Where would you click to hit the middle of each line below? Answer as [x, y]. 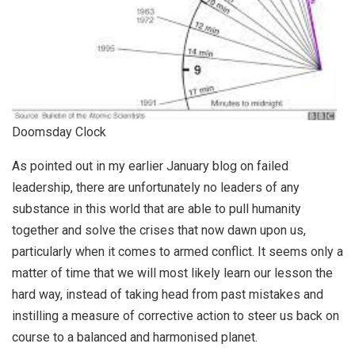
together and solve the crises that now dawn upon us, [159, 231]
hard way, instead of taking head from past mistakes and [168, 295]
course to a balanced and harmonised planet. [135, 338]
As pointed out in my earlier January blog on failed [150, 166]
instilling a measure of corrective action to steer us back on [176, 316]
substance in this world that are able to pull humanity [157, 209]
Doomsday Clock [59, 132]
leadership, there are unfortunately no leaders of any [156, 188]
